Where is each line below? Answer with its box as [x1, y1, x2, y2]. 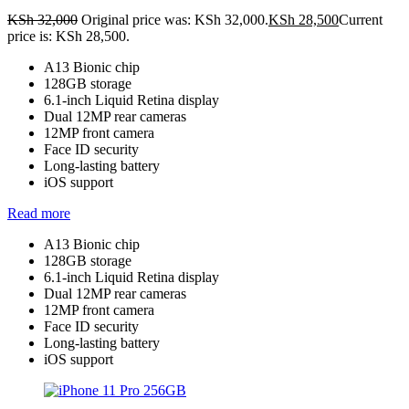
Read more [7, 204, 70, 221]
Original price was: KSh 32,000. [81, 11, 268, 27]
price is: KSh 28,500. [7, 27, 130, 44]
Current [339, 11, 383, 27]
